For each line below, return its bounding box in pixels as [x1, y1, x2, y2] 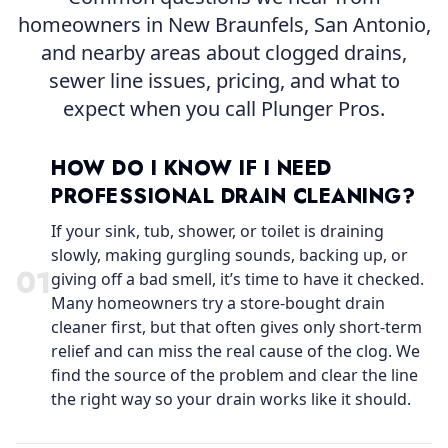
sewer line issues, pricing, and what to [48, 67, 400, 94]
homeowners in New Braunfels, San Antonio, [17, 11, 431, 38]
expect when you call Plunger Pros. [63, 95, 385, 122]
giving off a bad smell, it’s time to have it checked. [51, 268, 424, 290]
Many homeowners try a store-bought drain [51, 292, 385, 314]
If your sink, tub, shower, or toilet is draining [51, 220, 384, 242]
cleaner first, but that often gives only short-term [51, 316, 422, 338]
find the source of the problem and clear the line [51, 364, 418, 386]
